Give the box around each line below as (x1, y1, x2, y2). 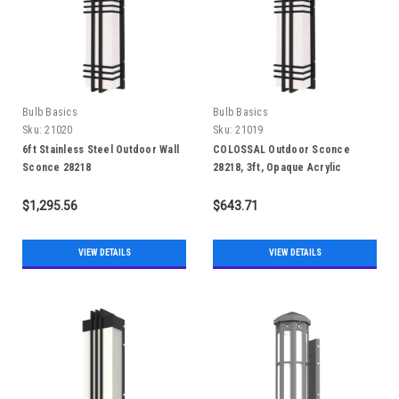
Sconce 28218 (22, 160, 91, 174)
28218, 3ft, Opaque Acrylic (213, 160, 342, 174)
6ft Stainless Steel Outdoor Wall (22, 142, 179, 156)
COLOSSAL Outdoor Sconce (213, 142, 350, 156)
